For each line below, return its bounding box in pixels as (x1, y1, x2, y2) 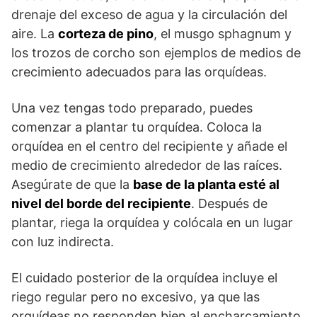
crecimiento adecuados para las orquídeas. (11, 64, 267, 80)
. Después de (191, 196, 267, 212)
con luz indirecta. (11, 234, 114, 250)
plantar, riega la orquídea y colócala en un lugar (11, 215, 293, 231)
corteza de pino (58, 26, 154, 42)
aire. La (11, 26, 58, 42)
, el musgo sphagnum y (154, 26, 292, 42)
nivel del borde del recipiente (11, 196, 191, 212)
